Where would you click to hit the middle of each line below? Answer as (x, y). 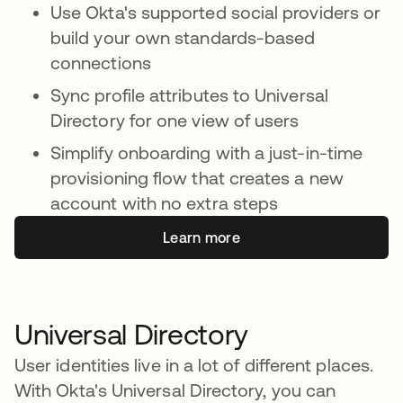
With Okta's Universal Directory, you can (175, 390)
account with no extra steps (165, 203)
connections (101, 63)
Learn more (201, 237)
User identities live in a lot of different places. (194, 365)
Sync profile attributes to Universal (189, 95)
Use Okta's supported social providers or (216, 12)
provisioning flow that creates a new (197, 178)
